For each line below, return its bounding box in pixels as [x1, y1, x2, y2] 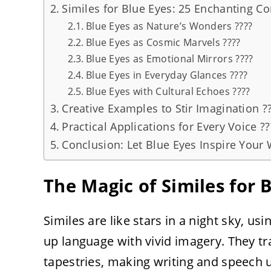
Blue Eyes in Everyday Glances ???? [85, 68, 248, 82]
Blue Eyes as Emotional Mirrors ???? [85, 51, 253, 65]
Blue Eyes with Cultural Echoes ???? [85, 84, 250, 98]
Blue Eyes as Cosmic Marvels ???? [85, 35, 241, 49]
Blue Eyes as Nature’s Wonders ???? [85, 19, 253, 33]
